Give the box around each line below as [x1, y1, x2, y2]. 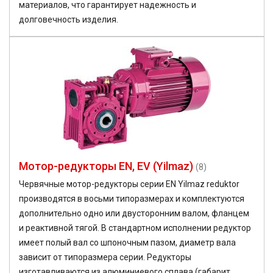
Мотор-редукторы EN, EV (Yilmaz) [19, 160, 193, 173]
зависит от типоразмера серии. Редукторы [19, 252, 191, 263]
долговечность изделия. [19, 15, 118, 25]
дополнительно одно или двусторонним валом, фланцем [19, 208, 249, 219]
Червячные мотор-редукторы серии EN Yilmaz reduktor [19, 179, 239, 190]
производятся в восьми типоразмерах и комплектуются [19, 194, 244, 204]
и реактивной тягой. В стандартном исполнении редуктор [19, 223, 251, 233]
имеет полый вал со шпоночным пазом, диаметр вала [19, 238, 236, 248]
